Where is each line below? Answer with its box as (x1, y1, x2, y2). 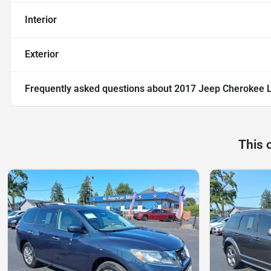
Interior (25, 14, 57, 26)
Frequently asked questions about (25, 83, 174, 95)
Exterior (25, 48, 59, 60)
